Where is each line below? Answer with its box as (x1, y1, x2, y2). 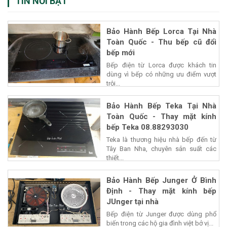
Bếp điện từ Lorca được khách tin (106, 61, 216, 69)
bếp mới (106, 48, 135, 57)
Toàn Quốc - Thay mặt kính (106, 111, 216, 121)
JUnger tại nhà (106, 197, 159, 206)
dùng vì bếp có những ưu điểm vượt (106, 70, 216, 78)
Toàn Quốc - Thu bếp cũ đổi (106, 37, 216, 47)
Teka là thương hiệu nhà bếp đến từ (106, 135, 216, 143)
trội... (106, 79, 120, 87)
